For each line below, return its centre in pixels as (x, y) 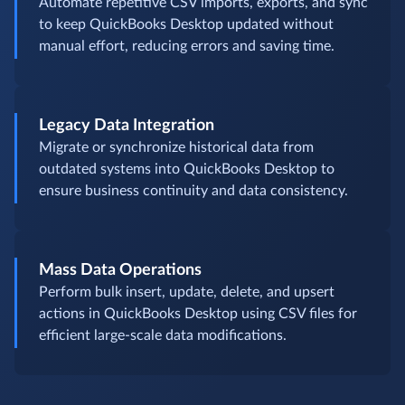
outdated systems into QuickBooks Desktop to (187, 170)
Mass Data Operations (120, 271)
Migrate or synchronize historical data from (176, 148)
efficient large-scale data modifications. (163, 336)
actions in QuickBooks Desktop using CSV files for (198, 314)
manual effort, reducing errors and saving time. (187, 47)
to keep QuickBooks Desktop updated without (186, 25)
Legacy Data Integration (127, 126)
